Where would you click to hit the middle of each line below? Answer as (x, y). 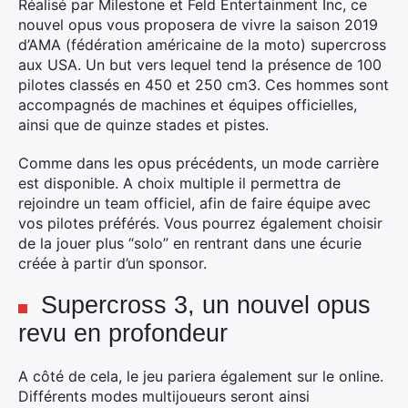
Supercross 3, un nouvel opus (206, 305)
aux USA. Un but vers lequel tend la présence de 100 (200, 65)
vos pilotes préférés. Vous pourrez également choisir (200, 223)
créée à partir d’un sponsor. (112, 263)
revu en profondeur (123, 333)
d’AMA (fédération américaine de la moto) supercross (202, 45)
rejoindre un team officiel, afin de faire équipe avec (194, 203)
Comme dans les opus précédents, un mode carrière (199, 163)
